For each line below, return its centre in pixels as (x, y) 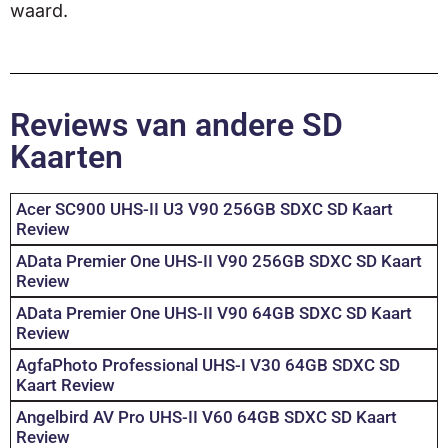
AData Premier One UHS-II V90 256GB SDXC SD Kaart (219, 261)
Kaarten (66, 157)
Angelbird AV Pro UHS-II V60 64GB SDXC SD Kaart (206, 417)
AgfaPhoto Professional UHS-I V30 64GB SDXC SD (208, 365)
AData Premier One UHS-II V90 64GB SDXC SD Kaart (214, 313)
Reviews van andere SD (176, 125)
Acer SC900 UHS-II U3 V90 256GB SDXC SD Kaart (204, 209)
